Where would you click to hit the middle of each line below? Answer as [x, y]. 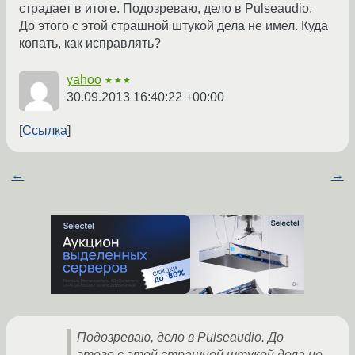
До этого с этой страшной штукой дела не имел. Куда [174, 26]
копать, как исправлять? [90, 44]
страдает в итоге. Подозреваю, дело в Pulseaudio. [166, 9]
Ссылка [45, 131]
